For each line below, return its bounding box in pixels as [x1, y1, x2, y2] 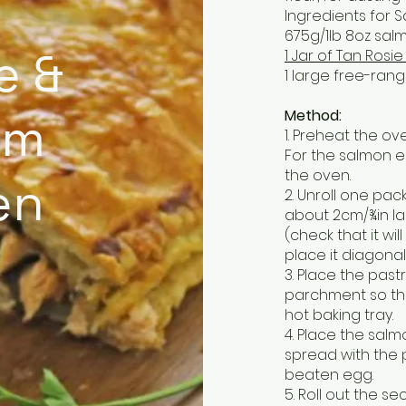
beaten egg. [285, 364, 373, 386]
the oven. [285, 165, 351, 187]
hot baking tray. [285, 304, 393, 326]
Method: [285, 105, 342, 127]
